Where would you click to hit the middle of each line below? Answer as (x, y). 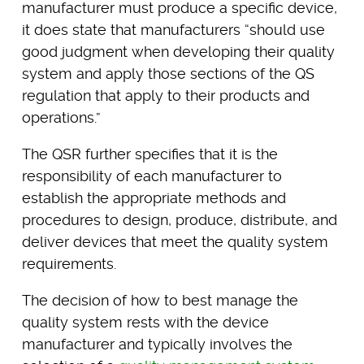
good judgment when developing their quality (178, 51)
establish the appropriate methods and (154, 197)
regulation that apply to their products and (165, 95)
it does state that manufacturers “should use (173, 29)
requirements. (69, 263)
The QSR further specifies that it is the (149, 154)
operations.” (61, 117)
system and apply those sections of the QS (168, 73)
